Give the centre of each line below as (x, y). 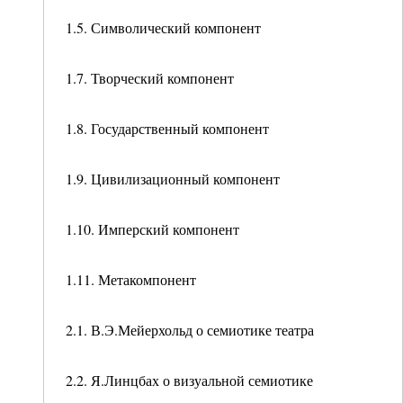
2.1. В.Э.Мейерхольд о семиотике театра (190, 330)
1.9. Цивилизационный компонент (173, 179)
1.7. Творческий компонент (150, 78)
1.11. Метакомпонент (131, 279)
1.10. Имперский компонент (152, 229)
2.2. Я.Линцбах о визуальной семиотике (189, 380)
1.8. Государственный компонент (167, 128)
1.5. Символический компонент (163, 27)
